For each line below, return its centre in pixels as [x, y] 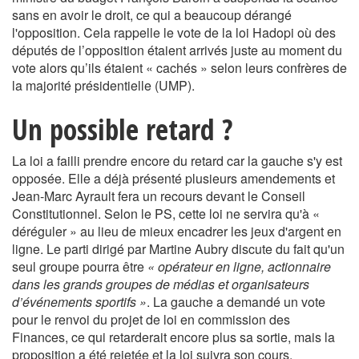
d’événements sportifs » [79, 302]
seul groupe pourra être [80, 266]
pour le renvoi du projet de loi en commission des [151, 319]
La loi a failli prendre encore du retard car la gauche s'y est [177, 161]
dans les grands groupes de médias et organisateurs [161, 284]
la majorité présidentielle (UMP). [103, 85]
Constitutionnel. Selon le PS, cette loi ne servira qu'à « [166, 214]
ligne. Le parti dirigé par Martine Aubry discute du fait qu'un [178, 249]
